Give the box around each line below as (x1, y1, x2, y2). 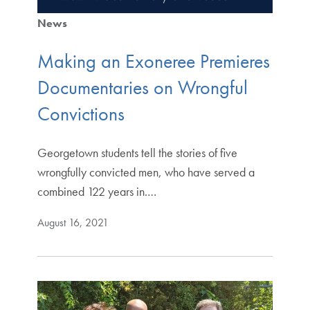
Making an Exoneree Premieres (37, 48, 270, 73)
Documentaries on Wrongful (37, 75, 248, 100)
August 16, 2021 (37, 215, 109, 230)
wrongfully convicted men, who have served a (37, 163, 255, 180)
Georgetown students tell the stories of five (37, 144, 237, 161)
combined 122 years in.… (37, 183, 156, 199)
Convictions (37, 101, 125, 126)
